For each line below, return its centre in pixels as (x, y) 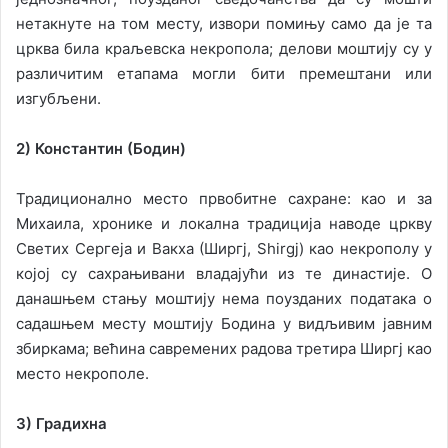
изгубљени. (58, 99)
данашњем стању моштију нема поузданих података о (224, 299)
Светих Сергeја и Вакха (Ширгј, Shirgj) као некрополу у (224, 249)
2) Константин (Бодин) (101, 149)
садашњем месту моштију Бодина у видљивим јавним (224, 324)
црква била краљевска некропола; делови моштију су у (224, 49)
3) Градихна (61, 424)
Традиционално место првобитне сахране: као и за (224, 199)
